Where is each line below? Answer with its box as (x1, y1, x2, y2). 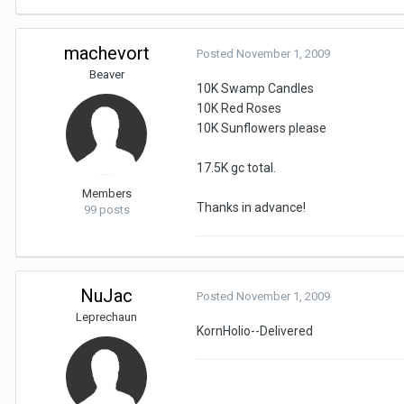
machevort (63, 41, 150, 64)
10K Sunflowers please (197, 120, 326, 135)
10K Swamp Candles (197, 80, 314, 96)
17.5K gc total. (197, 160, 276, 175)
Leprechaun (76, 309, 137, 324)
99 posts (83, 202, 130, 216)
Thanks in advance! (197, 199, 306, 215)
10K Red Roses (197, 100, 281, 115)
